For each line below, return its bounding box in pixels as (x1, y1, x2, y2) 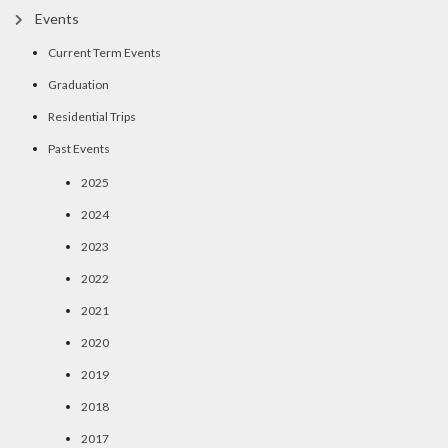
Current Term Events (48, 45, 161, 61)
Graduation (48, 77, 109, 93)
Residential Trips (48, 109, 136, 125)
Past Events (48, 141, 110, 157)
